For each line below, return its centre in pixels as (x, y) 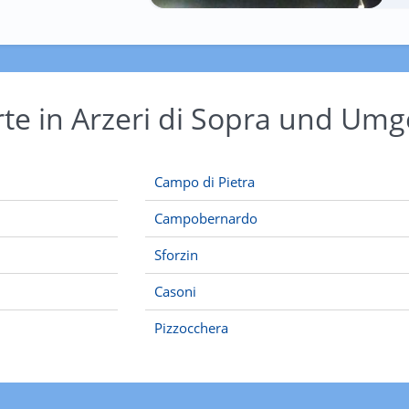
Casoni (175, 291)
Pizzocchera (191, 328)
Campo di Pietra (204, 182)
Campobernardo (206, 218)
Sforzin (176, 255)
